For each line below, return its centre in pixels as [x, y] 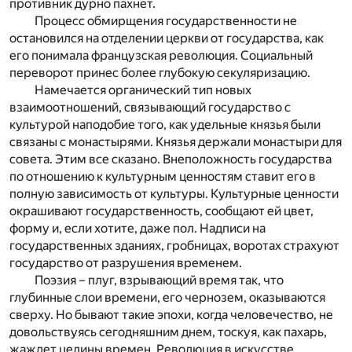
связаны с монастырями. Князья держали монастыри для [176, 142]
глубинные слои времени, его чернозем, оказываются [167, 298]
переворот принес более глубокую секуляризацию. [160, 73]
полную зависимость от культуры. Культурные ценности [174, 194]
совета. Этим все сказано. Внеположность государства [170, 159]
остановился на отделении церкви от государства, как [167, 38]
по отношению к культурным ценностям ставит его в [163, 177]
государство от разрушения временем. [126, 263]
